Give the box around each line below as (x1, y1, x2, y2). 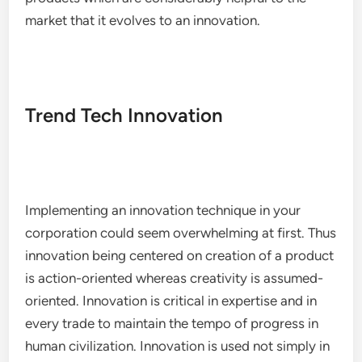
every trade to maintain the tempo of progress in (25, 315, 319, 331)
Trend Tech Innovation (25, 103, 224, 127)
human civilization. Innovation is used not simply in (25, 338, 330, 354)
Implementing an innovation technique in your (25, 202, 301, 218)
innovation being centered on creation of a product (25, 247, 335, 263)
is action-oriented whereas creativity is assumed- (25, 270, 324, 286)
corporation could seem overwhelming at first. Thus (25, 225, 337, 241)
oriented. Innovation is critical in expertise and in (25, 293, 318, 309)
